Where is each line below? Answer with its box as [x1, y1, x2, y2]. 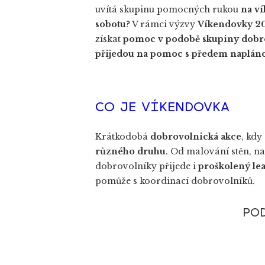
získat [95, 34, 123, 44]
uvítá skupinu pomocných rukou [95, 4, 241, 15]
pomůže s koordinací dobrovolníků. [95, 176, 255, 187]
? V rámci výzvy [126, 19, 198, 30]
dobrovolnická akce [150, 131, 241, 143]
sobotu [95, 19, 126, 30]
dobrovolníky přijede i [95, 161, 198, 172]
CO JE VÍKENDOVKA [95, 98, 230, 114]
